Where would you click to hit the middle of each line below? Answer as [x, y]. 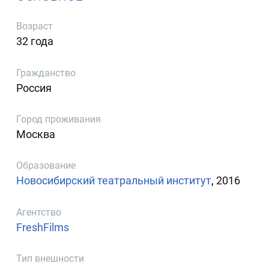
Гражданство [46, 73]
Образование [46, 166]
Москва [36, 134]
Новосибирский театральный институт [114, 181]
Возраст [35, 26]
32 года [35, 41]
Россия [34, 88]
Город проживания [59, 119]
